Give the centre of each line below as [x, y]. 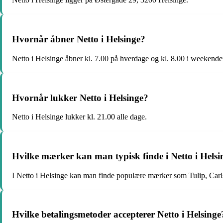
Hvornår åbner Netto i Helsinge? [79, 39]
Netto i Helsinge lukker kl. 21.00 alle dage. [79, 117]
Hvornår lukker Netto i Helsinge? [80, 98]
